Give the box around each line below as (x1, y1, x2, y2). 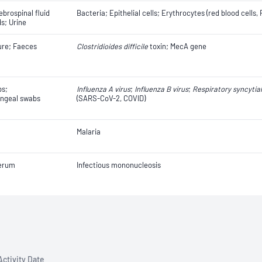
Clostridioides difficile (77, 42, 148, 51)
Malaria (77, 127, 101, 136)
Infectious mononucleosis (77, 160, 161, 170)
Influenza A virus (77, 84, 130, 94)
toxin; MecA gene (148, 42, 206, 51)
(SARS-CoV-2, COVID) (77, 94, 146, 103)
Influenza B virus (135, 84, 188, 94)
